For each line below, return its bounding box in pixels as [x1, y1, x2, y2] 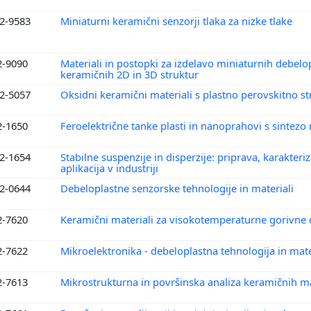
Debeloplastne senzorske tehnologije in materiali [60, 180, 296, 195]
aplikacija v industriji [60, 160, 161, 175]
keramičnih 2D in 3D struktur [60, 67, 201, 81]
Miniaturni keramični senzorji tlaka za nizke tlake [60, 13, 295, 28]
